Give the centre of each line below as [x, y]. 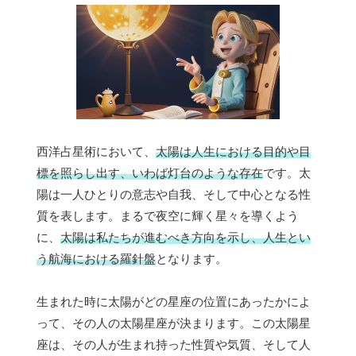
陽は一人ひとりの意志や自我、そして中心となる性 [174, 195]
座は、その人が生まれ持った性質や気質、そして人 [174, 345]
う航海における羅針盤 [96, 259]
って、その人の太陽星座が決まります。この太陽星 [174, 323]
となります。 [192, 259]
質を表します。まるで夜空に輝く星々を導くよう [168, 216]
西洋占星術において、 [96, 152]
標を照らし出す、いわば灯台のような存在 [150, 173]
